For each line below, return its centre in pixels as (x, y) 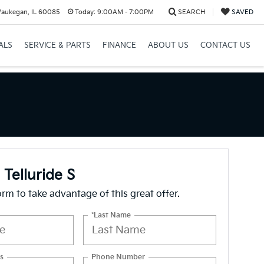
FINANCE (119, 45)
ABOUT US (168, 45)
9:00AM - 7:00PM (124, 12)
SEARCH (192, 12)
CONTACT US (225, 45)
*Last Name (111, 215)
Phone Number (118, 257)
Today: (85, 12)
